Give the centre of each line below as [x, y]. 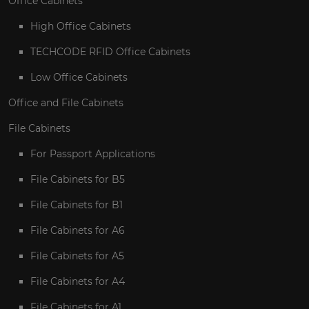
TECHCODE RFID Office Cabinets [110, 52]
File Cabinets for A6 [78, 231]
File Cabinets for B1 [77, 205]
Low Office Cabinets [79, 78]
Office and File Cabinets [66, 103]
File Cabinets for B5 [78, 180]
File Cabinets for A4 [78, 282]
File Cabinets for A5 [77, 256]
